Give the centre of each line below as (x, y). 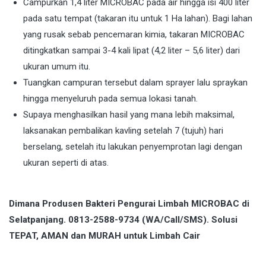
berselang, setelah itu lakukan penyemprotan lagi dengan (133, 147)
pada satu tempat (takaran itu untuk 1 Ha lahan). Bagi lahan (138, 19)
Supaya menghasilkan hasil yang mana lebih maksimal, (129, 115)
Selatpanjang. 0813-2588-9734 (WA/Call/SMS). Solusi (123, 220)
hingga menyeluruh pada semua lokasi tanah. (110, 99)
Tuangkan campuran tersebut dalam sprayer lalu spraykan (135, 83)
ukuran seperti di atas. (66, 163)
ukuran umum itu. (57, 67)
